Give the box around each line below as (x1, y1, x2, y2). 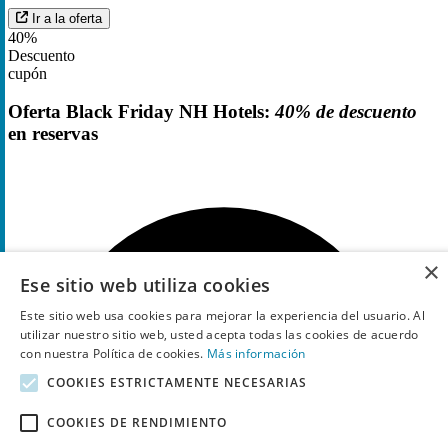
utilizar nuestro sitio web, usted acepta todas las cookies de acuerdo (20, 326, 419, 343)
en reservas (8, 123, 98, 145)
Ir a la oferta (32, 10, 102, 26)
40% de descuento (275, 101, 417, 123)
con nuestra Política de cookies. (20, 345, 207, 362)
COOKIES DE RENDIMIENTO (47, 414, 227, 431)
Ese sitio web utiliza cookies (20, 273, 271, 297)
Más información (206, 345, 306, 362)
